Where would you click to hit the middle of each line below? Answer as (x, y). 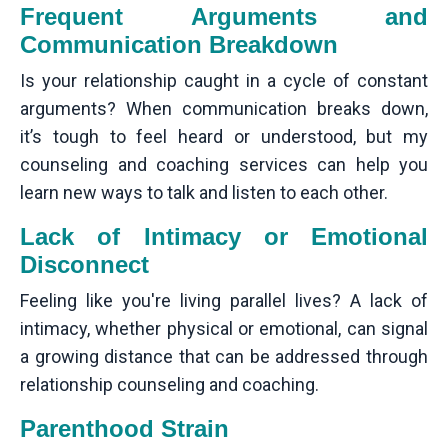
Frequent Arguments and (224, 17)
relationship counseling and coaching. (169, 385)
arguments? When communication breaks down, (224, 109)
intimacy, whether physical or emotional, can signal (224, 329)
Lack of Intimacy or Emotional (224, 237)
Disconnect (84, 265)
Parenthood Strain (124, 429)
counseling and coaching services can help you (224, 165)
